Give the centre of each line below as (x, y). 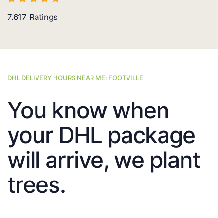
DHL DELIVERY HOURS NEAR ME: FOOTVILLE (75, 78)
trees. (36, 185)
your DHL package (101, 135)
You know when (88, 110)
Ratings (42, 17)
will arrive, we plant (104, 160)
